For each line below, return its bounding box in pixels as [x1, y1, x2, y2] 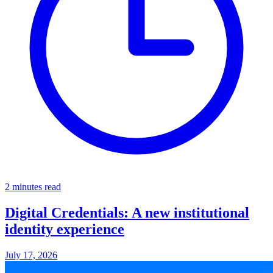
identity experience [5, 221, 124, 238]
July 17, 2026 [5, 250, 57, 261]
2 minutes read [5, 182, 61, 193]
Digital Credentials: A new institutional [5, 205, 249, 221]
